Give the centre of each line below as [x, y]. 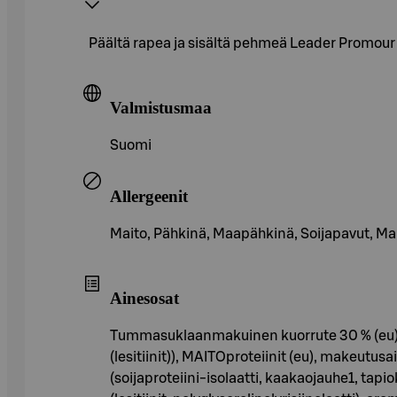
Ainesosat [144, 299]
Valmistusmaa [161, 108]
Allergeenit [149, 196]
